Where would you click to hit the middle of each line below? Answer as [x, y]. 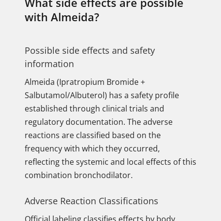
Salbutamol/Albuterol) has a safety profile [102, 95]
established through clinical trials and [94, 109]
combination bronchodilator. [79, 175]
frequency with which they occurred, [92, 148]
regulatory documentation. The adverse [99, 122]
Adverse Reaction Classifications [92, 201]
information [49, 64]
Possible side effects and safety [90, 50]
